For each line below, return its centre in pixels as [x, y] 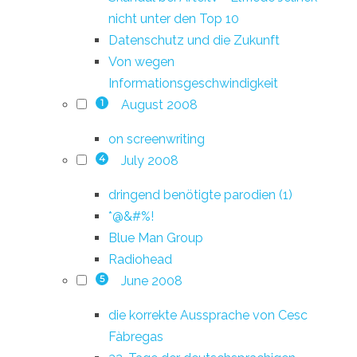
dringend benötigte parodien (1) [200, 194]
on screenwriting [157, 139]
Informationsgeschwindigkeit [193, 83]
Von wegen [141, 61]
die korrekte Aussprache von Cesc [208, 315]
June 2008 [151, 280]
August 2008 [159, 104]
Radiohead [140, 259]
